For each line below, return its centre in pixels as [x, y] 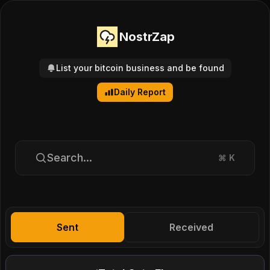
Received [192, 227]
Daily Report [140, 92]
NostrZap [147, 37]
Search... [70, 158]
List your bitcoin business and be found [140, 68]
